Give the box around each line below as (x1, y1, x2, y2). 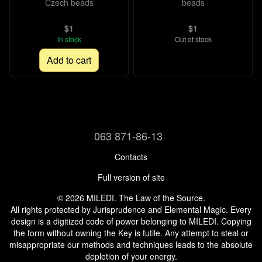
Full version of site (97, 171, 165, 183)
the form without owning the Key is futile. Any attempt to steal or (13, 227, 249, 239)
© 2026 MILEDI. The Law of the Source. (57, 192, 205, 204)
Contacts (115, 151, 147, 163)
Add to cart (47, 53, 91, 67)
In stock (57, 34, 81, 44)
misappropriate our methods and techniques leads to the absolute (9, 239, 253, 250)
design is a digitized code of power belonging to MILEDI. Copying (11, 215, 251, 227)
